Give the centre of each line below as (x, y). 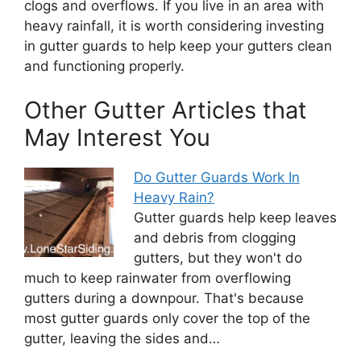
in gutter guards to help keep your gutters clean (178, 46)
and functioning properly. (104, 66)
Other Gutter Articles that (166, 110)
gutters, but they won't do (218, 258)
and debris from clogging (214, 238)
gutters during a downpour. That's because (164, 299)
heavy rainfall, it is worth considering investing (174, 25)
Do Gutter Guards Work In (216, 178)
